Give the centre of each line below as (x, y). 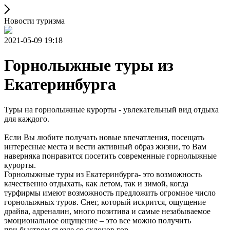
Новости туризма (34, 21)
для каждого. (27, 119)
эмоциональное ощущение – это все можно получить (98, 220)
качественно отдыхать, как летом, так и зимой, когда (96, 183)
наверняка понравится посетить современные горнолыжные (110, 156)
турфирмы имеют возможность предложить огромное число (110, 193)
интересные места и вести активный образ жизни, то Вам (105, 146)
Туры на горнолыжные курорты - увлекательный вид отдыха (111, 109)
